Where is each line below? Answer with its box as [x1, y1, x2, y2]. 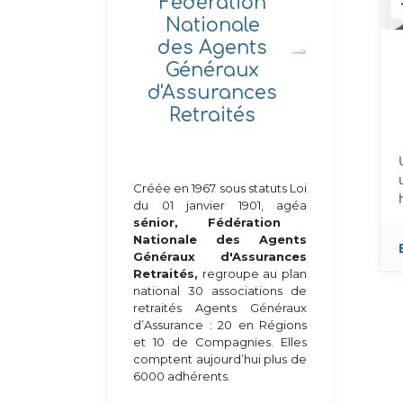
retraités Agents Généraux [133, 300, 307, 315]
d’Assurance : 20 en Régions [133, 318, 307, 332]
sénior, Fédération [133, 215, 281, 229]
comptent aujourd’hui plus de [133, 352, 307, 366]
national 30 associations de [133, 283, 307, 298]
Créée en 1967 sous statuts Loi [133, 181, 307, 195]
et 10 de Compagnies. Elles [133, 335, 307, 349]
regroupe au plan [198, 266, 307, 281]
